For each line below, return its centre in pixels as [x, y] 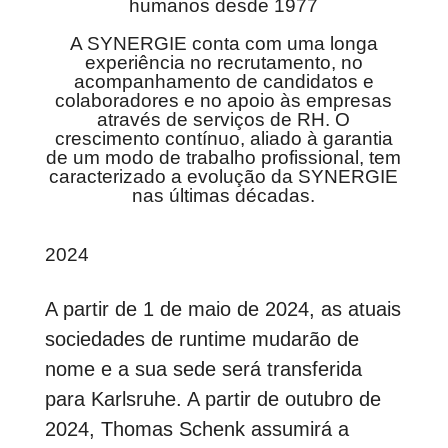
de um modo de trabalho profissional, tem [224, 158]
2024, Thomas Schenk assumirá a [196, 429]
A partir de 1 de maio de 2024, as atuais [222, 309]
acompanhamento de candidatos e [223, 82]
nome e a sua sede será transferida [203, 369]
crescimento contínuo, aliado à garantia [223, 139]
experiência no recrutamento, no [223, 63]
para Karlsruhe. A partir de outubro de [212, 399]
